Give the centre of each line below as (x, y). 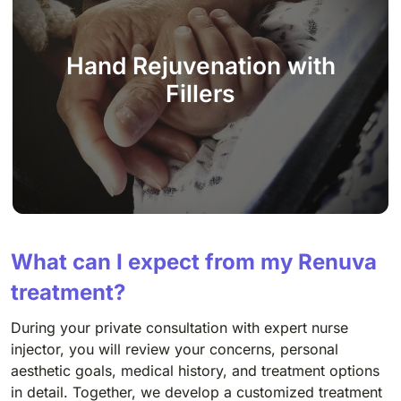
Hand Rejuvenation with (200, 65)
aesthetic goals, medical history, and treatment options (195, 370)
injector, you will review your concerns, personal (175, 349)
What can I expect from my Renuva (194, 261)
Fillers (200, 93)
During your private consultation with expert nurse (179, 327)
